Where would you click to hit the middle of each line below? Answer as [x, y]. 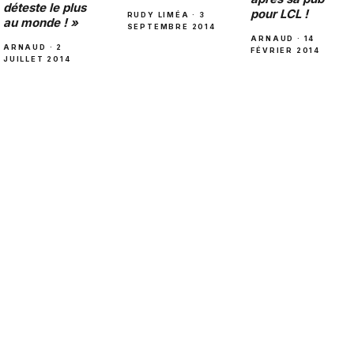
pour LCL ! [280, 13]
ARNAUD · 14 [283, 38]
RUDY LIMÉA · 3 [166, 14]
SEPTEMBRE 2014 [171, 26]
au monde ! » [41, 22]
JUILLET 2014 [37, 58]
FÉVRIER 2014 [285, 50]
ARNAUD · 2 [33, 47]
